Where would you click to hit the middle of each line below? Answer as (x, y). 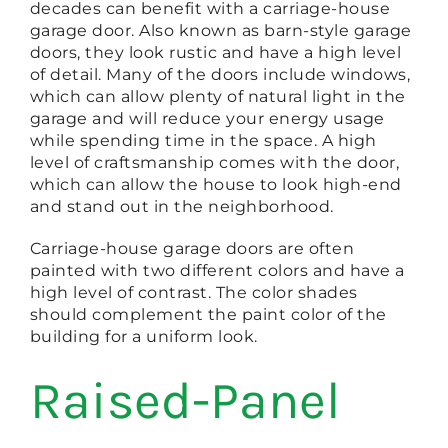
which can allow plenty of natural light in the (217, 97)
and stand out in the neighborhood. (181, 207)
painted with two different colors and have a (217, 271)
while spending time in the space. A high (203, 141)
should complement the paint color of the (208, 315)
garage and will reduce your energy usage (207, 119)
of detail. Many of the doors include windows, (220, 75)
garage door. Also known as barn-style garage (220, 31)
